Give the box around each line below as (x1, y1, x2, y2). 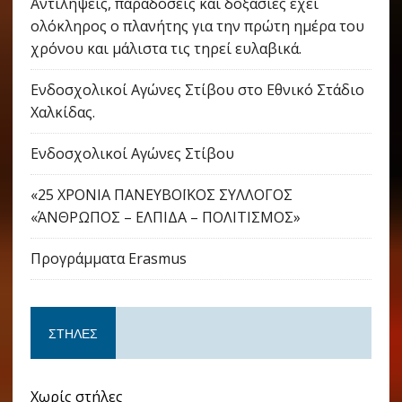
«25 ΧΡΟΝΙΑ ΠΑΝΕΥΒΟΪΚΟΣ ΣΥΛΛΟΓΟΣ (30, 185, 293, 205)
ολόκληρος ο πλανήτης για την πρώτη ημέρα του (30, 16, 364, 37)
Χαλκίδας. (30, 102, 95, 123)
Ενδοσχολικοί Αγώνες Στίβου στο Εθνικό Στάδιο (30, 80, 364, 100)
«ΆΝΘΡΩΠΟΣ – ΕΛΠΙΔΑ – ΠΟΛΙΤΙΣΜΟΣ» (30, 207, 301, 228)
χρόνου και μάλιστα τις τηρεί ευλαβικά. (30, 39, 301, 59)
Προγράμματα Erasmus (30, 249, 187, 269)
